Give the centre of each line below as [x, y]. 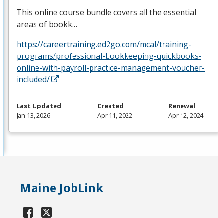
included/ [33, 80]
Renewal [182, 106]
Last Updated [39, 106]
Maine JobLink [62, 188]
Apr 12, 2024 [186, 116]
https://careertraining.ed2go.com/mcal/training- [104, 45]
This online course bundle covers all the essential [106, 12]
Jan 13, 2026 [33, 116]
